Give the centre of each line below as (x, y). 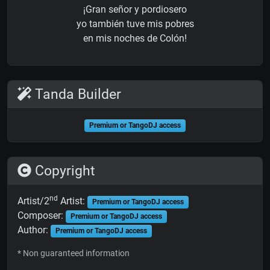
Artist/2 (33, 201)
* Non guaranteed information (74, 253)
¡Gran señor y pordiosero (135, 10)
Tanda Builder (77, 94)
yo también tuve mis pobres (135, 24)
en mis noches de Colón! (135, 39)
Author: (34, 230)
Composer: (42, 216)
